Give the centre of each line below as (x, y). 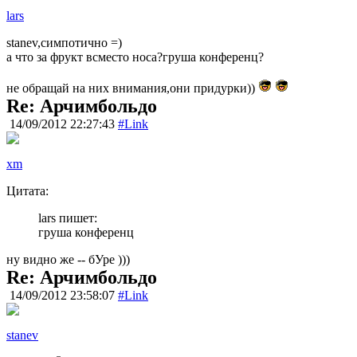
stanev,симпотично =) (64, 43)
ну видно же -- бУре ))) (68, 260)
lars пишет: (68, 218)
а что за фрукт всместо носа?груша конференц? (135, 57)
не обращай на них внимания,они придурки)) (132, 88)
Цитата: (27, 191)
